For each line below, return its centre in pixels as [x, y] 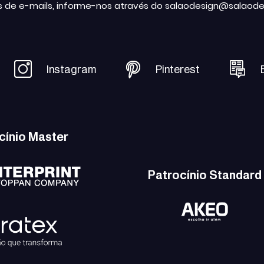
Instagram [71, 69]
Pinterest [178, 69]
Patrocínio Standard [204, 174]
